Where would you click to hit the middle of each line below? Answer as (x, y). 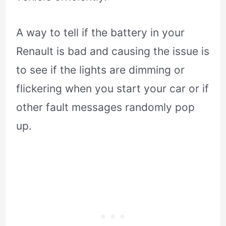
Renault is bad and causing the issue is (113, 51)
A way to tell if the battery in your (101, 32)
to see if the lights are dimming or (101, 70)
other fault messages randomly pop (106, 107)
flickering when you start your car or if (113, 88)
